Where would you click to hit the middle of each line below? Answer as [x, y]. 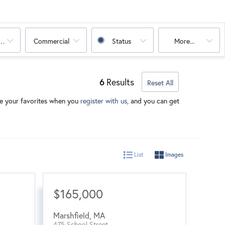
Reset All [160, 83]
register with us [104, 101]
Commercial [52, 41]
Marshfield [71, 215]
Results [120, 82]
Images [174, 154]
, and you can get [153, 101]
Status [121, 41]
